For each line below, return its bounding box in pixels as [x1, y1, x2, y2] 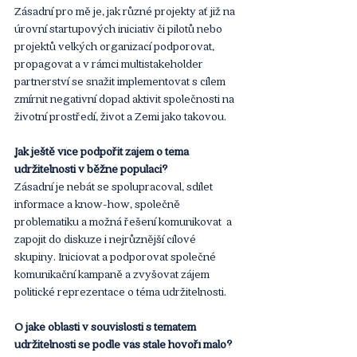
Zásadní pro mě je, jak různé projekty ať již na [14, 3, 237, 18]
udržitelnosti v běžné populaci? [14, 161, 167, 175]
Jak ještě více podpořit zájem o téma [14, 143, 191, 158]
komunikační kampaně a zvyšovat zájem [14, 266, 212, 280]
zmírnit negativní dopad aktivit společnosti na [14, 91, 237, 105]
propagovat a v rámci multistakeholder [14, 56, 206, 70]
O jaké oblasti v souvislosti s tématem [14, 319, 198, 333]
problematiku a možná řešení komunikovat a [14, 214, 234, 228]
